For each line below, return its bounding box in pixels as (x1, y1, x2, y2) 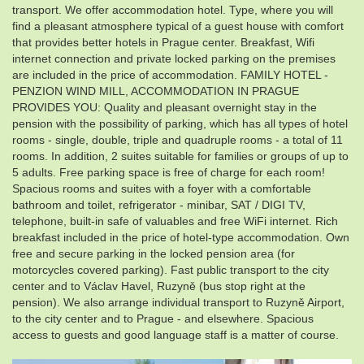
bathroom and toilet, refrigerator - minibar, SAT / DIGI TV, (12, 198, 305, 212)
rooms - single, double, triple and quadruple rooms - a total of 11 (12, 133, 343, 147)
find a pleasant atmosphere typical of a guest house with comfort (12, 19, 344, 33)
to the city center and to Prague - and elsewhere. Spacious (12, 312, 314, 326)
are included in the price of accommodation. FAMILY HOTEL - (12, 68, 328, 82)
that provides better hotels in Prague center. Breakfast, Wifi (12, 36, 314, 50)
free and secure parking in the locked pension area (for (12, 247, 295, 261)
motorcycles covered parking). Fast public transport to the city (12, 263, 329, 277)
